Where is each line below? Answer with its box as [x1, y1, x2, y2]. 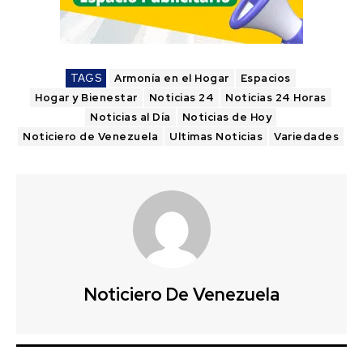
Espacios [240, 71, 291, 86]
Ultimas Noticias [169, 130, 263, 144]
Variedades [274, 130, 339, 144]
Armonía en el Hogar [114, 71, 229, 86]
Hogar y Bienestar [35, 91, 138, 105]
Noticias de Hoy [181, 110, 271, 125]
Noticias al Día [90, 110, 171, 125]
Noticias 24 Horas [225, 91, 327, 105]
